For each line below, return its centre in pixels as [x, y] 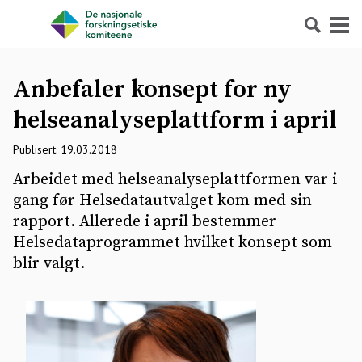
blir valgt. [49, 264]
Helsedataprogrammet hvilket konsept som [173, 243]
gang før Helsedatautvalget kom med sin [162, 201]
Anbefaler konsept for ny [152, 90]
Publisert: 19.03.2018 [65, 149]
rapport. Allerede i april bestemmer [145, 222]
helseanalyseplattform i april [175, 120]
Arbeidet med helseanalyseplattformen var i [175, 180]
